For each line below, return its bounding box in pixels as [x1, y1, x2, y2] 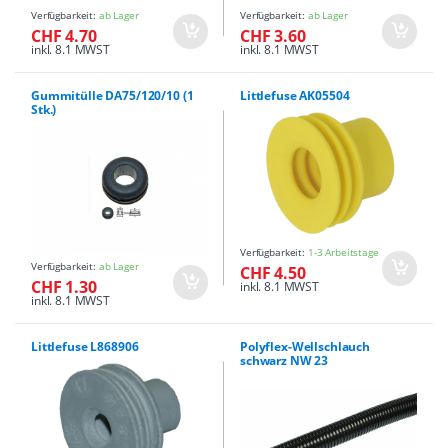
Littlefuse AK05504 [240, 86, 350, 104]
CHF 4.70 [31, 24, 97, 47]
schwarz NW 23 [240, 351, 329, 369]
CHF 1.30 [31, 275, 97, 298]
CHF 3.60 [240, 24, 306, 47]
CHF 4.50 [240, 261, 306, 284]
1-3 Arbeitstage [307, 245, 379, 259]
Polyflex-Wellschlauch [240, 337, 370, 355]
